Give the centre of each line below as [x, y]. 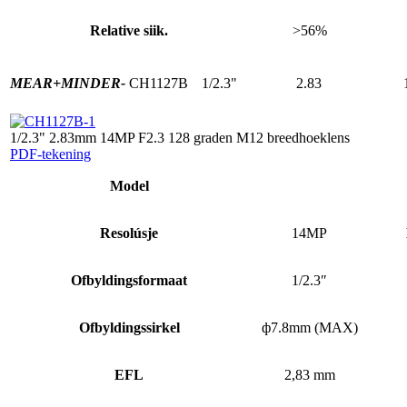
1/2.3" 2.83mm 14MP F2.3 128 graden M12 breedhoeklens [180, 137]
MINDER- [93, 83]
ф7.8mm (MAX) [309, 327]
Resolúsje [129, 233]
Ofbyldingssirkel [129, 327]
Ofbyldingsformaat [129, 280]
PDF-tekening [50, 154]
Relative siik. [129, 30]
